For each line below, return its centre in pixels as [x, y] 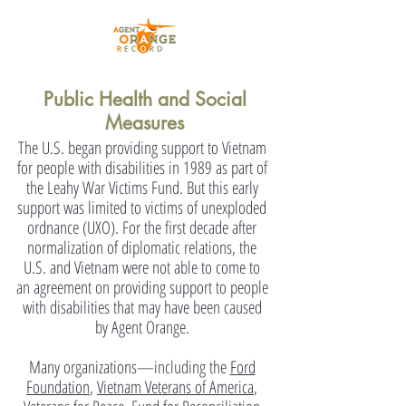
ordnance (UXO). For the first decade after [142, 227]
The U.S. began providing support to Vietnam [142, 148]
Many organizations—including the [129, 367]
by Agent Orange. [142, 327]
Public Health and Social [145, 99]
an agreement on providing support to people [142, 287]
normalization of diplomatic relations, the [142, 247]
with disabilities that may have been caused [142, 307]
